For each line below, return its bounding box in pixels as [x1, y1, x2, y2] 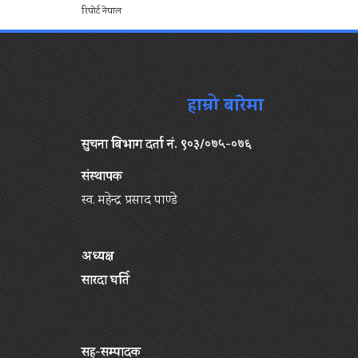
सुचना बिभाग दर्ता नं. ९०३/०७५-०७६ [82, 135, 252, 157]
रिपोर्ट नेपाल [82, 5, 121, 20]
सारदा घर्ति [82, 271, 129, 292]
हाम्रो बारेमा [187, 93, 264, 122]
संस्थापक [82, 167, 122, 189]
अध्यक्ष [82, 247, 114, 268]
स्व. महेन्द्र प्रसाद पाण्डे [82, 192, 177, 211]
